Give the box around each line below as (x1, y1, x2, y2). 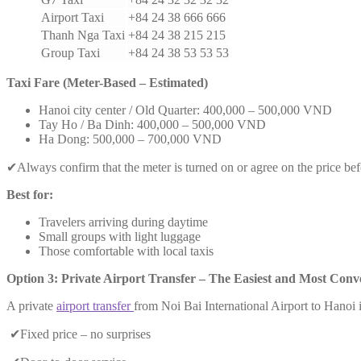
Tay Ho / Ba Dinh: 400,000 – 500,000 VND (39, 117, 266, 131)
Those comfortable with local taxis (39, 243, 214, 258)
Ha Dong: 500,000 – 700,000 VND (39, 131, 222, 146)
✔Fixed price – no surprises (6, 326, 151, 341)
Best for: (6, 187, 53, 201)
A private (6, 298, 56, 313)
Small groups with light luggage (39, 229, 201, 243)
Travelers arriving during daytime (39, 214, 208, 229)
